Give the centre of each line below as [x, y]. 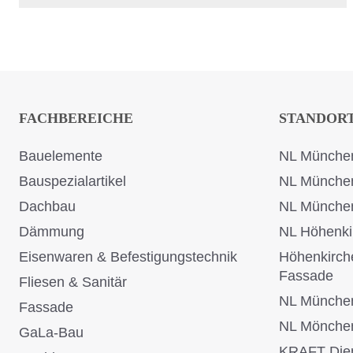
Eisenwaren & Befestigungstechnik [128, 257]
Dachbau [47, 207]
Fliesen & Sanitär [73, 282]
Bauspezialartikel [72, 182]
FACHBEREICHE [76, 119]
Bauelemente [61, 156]
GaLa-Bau [51, 333]
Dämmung [52, 232]
